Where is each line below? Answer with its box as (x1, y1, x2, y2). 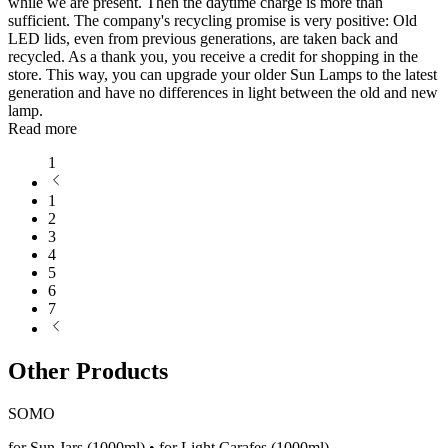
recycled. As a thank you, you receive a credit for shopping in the (8, 47, 418, 65)
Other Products (8, 357, 168, 384)
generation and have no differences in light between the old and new (8, 83, 438, 101)
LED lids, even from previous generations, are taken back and (8, 29, 398, 47)
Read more (8, 119, 77, 137)
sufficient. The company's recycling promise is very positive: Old (8, 11, 417, 29)
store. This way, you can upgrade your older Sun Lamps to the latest (8, 65, 437, 83)
